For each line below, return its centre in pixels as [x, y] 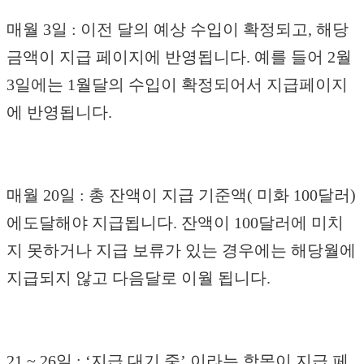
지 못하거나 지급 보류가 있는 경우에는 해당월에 [181, 250]
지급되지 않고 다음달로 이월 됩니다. [139, 277]
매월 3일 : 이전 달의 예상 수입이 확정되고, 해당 [178, 29]
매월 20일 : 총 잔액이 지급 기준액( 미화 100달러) [181, 195]
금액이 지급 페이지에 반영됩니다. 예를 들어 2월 [179, 56]
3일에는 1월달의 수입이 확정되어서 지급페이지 [177, 84]
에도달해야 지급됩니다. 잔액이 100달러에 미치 [175, 222]
